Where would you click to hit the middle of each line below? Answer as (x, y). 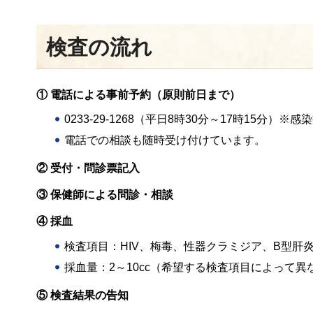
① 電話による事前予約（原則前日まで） (138, 94)
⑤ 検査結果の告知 (82, 295)
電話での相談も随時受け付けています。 (165, 140)
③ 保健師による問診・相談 (105, 195)
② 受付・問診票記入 (88, 168)
